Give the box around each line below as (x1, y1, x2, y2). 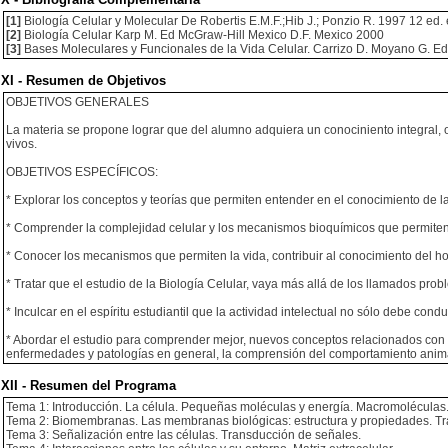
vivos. (6, 137, 37, 151)
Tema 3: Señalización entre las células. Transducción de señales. (6, 428, 361, 442)
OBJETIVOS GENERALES (6, 95, 149, 109)
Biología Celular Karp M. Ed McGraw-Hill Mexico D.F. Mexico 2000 (21, 28, 384, 42)
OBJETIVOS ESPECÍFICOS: (6, 165, 158, 179)
